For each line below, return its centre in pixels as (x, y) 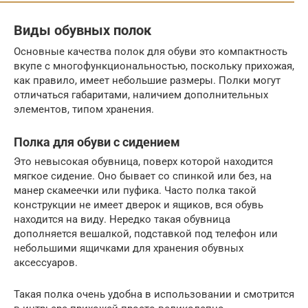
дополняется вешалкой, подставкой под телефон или (146, 233)
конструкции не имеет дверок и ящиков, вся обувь (139, 205)
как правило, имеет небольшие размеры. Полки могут (147, 80)
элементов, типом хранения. (84, 109)
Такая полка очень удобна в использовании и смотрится (154, 294)
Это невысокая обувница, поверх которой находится (143, 161)
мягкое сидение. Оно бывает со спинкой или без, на (143, 176)
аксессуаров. (46, 262)
